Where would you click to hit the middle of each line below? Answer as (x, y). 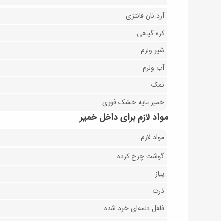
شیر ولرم (153, 51)
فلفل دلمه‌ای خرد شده (134, 208)
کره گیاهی (151, 33)
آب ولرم (154, 68)
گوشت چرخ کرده (141, 157)
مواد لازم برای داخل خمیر (124, 118)
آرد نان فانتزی (145, 16)
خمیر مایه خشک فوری (133, 102)
